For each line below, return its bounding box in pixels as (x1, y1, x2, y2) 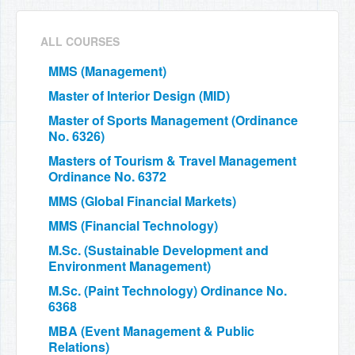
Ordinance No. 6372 (48, 166, 166, 185)
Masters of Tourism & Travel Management (48, 151, 296, 170)
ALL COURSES (40, 32, 120, 49)
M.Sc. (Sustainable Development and (48, 240, 269, 259)
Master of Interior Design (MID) (48, 86, 230, 105)
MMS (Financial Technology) (48, 216, 218, 235)
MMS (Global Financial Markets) (48, 191, 236, 210)
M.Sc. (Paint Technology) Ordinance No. (48, 281, 287, 300)
